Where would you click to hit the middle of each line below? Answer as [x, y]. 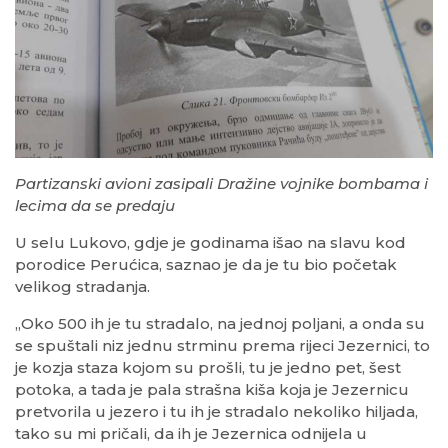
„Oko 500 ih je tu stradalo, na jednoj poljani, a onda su [220, 324]
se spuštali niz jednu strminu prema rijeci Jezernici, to [222, 346]
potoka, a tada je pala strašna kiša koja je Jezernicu [212, 390]
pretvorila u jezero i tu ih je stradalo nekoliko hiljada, [216, 412]
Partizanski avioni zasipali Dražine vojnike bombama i [221, 184]
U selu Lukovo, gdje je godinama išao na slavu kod [210, 243]
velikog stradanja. [82, 287]
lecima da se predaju [95, 206]
